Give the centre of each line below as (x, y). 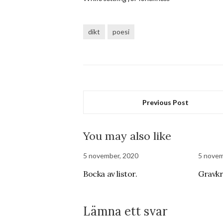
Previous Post (166, 102)
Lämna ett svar (125, 211)
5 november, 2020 (111, 156)
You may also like (127, 136)
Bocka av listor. (110, 174)
